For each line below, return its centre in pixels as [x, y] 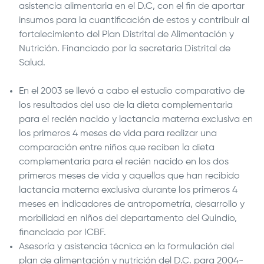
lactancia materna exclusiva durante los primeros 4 [128, 190]
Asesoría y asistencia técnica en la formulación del [126, 247]
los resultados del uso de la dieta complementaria [126, 105]
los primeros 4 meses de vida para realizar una [118, 134]
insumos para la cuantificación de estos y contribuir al [134, 21]
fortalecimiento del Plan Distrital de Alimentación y [126, 35]
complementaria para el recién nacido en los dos [124, 162]
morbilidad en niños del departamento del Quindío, [128, 219]
